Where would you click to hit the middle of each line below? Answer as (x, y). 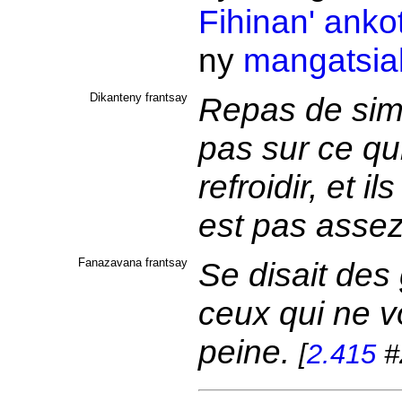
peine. (248, 352)
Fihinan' (256, 22)
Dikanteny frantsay (138, 97)
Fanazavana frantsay (132, 262)
